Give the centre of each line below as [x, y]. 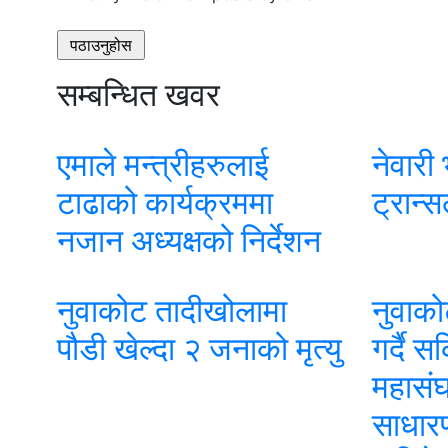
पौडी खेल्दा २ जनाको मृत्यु [199, 348]
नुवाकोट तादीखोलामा [172, 310]
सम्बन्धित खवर [138, 94]
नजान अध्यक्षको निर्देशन [189, 240]
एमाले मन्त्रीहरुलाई [163, 164]
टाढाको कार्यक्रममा [165, 202]
